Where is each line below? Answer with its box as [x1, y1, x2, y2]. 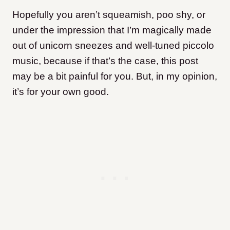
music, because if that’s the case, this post [12, 55, 198, 67]
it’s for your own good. [12, 86, 109, 98]
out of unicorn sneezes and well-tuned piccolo [12, 40, 214, 51]
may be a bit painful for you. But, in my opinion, [12, 71, 217, 82]
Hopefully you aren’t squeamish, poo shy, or [12, 9, 205, 21]
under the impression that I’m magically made [12, 25, 212, 36]
